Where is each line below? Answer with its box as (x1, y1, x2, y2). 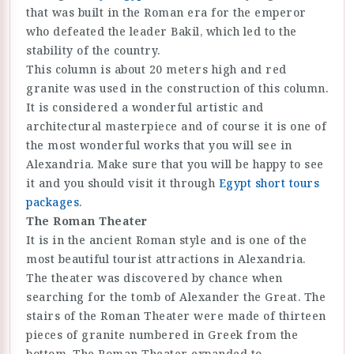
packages (26, 194, 79, 209)
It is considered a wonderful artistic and (26, 99, 264, 115)
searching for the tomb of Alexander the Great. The (26, 288, 326, 304)
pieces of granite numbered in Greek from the (26, 326, 298, 342)
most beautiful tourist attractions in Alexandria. (26, 250, 306, 266)
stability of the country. (26, 42, 160, 58)
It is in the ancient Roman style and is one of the (26, 232, 307, 247)
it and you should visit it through (26, 175, 219, 190)
